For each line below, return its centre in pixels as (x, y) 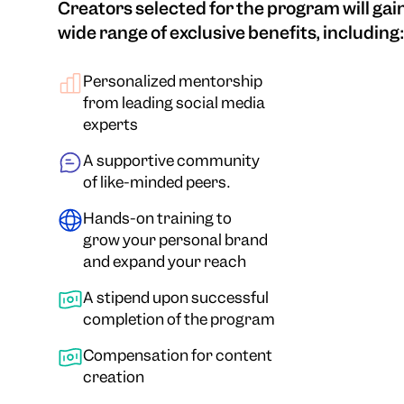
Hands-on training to (157, 218)
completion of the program (179, 319)
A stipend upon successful (175, 297)
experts (110, 124)
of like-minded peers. (156, 182)
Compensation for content (177, 355)
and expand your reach (164, 261)
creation (113, 376)
